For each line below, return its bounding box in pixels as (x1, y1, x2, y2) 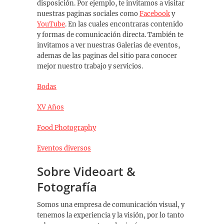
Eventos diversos (37, 144, 91, 152)
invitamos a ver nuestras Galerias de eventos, (37, 41, 180, 49)
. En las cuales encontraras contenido (65, 20, 183, 28)
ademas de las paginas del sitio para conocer (37, 51, 177, 60)
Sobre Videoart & (37, 163, 135, 179)
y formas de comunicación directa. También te (37, 30, 183, 39)
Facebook (139, 9, 170, 18)
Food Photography (37, 123, 96, 132)
